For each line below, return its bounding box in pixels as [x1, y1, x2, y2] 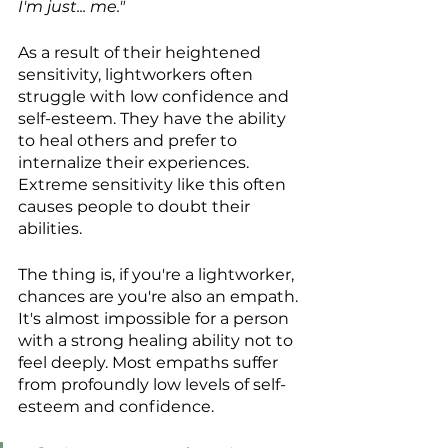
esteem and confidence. [18, 397, 214, 417]
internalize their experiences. [18, 153, 253, 173]
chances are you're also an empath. [18, 287, 302, 307]
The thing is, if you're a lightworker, [18, 265, 298, 285]
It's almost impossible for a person [18, 309, 293, 329]
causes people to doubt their [18, 197, 254, 217]
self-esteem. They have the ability [18, 109, 290, 129]
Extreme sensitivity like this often [18, 175, 290, 195]
